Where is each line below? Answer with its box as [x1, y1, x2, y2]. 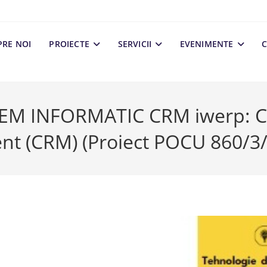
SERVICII [117, 38, 152, 49]
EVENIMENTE [179, 38, 234, 49]
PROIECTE [49, 38, 90, 49]
